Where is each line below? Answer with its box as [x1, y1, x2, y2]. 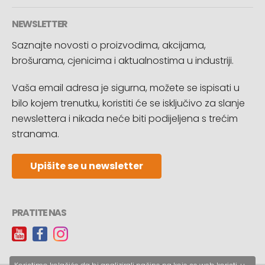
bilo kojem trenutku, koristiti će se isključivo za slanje [12, 96, 245, 110]
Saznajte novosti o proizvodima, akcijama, [12, 38, 206, 52]
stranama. [12, 127, 59, 141]
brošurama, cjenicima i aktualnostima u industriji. [12, 54, 234, 67]
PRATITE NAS [12, 206, 66, 219]
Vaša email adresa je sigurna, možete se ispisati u [12, 81, 240, 95]
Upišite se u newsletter [30, 159, 143, 173]
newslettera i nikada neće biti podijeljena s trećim [12, 112, 238, 125]
